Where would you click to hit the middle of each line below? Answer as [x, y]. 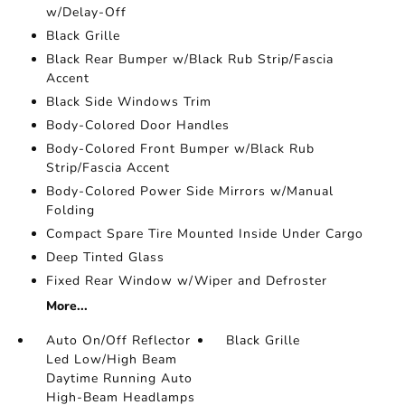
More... [66, 306]
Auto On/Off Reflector [118, 340]
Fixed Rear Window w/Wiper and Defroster [186, 281]
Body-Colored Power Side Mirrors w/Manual [189, 191]
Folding [70, 210]
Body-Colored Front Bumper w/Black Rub [180, 149]
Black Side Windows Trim [128, 102]
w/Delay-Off [86, 12]
